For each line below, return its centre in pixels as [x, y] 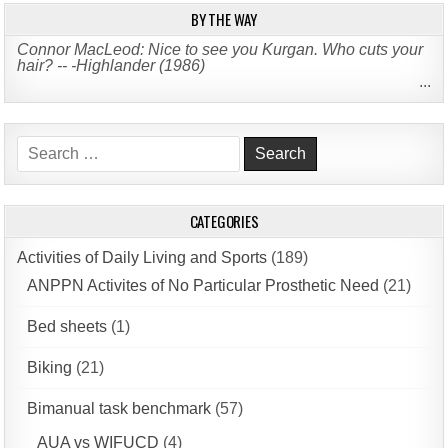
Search [42, 143]
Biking [50, 368]
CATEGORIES [224, 221]
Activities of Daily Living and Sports [142, 258]
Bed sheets [67, 327]
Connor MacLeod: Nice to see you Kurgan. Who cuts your [220, 50]
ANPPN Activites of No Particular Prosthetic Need [203, 286]
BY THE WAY [224, 19]
